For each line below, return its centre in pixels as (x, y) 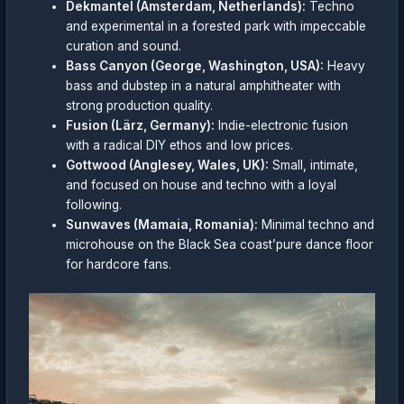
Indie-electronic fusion (282, 126)
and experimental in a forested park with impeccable (216, 27)
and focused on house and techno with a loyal (202, 185)
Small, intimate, (314, 165)
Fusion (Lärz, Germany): (141, 126)
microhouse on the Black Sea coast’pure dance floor (220, 245)
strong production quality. (140, 106)
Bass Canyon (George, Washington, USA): (195, 66)
